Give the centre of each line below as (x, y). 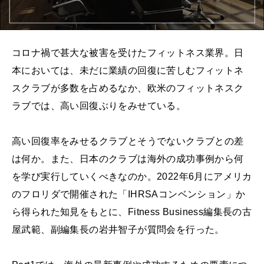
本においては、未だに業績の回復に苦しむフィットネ (128, 71)
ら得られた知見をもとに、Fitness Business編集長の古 (132, 212)
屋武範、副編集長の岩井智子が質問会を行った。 (118, 230)
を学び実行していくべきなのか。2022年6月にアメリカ (132, 177)
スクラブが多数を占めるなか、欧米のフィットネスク (128, 88)
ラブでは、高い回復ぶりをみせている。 (99, 106)
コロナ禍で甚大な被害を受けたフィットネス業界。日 (128, 53)
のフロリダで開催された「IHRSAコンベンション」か (129, 194)
